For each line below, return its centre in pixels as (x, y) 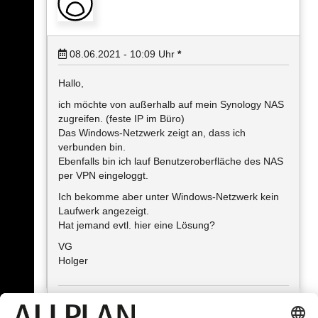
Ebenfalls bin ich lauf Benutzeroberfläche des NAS (171, 161)
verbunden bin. (92, 147)
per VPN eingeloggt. (103, 175)
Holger (73, 261)
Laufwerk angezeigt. (104, 211)
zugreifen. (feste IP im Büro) (121, 119)
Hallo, (71, 83)
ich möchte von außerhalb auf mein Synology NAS (171, 104)
